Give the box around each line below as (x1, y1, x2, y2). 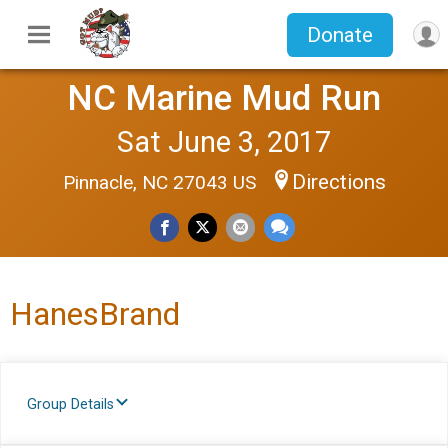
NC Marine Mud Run (67, 77, 381, 119)
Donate (306, 22, 373, 47)
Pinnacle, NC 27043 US (62, 171, 261, 194)
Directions (291, 170, 386, 194)
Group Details (27, 396, 114, 413)
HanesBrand (10, 295, 180, 333)
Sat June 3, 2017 (117, 125, 331, 159)
